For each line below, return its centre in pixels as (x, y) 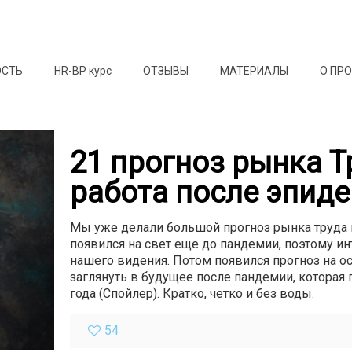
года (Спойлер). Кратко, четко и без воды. (192, 293)
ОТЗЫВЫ (166, 71)
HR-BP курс (83, 71)
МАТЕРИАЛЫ (255, 71)
